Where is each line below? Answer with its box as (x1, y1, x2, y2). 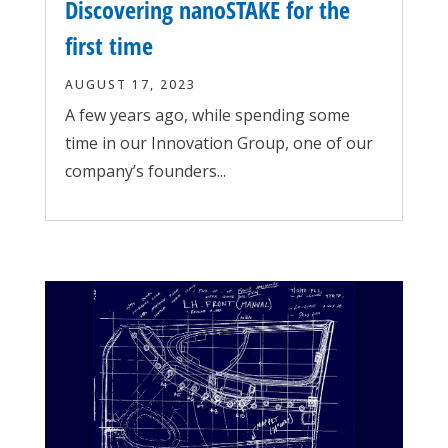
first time (64, 28, 153, 62)
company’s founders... (64, 159, 226, 182)
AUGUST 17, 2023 (64, 75, 196, 93)
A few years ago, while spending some (64, 103, 350, 126)
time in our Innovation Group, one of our (64, 131, 373, 154)
